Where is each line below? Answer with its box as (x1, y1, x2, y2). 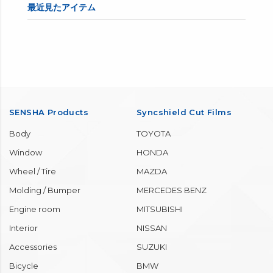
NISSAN (136, 223, 167, 233)
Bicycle (9, 261, 38, 271)
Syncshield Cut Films (136, 107, 232, 118)
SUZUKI (136, 242, 167, 252)
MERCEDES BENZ (136, 185, 207, 196)
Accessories (9, 242, 57, 252)
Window (9, 147, 42, 158)
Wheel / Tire (9, 166, 56, 177)
